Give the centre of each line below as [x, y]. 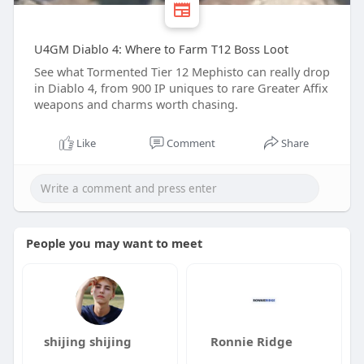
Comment [191, 143]
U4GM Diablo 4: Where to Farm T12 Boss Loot [161, 49]
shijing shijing [87, 341]
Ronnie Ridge [252, 341]
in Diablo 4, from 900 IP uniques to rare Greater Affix [181, 88]
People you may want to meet [114, 243]
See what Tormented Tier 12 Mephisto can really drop [182, 71]
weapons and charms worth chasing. [136, 104]
